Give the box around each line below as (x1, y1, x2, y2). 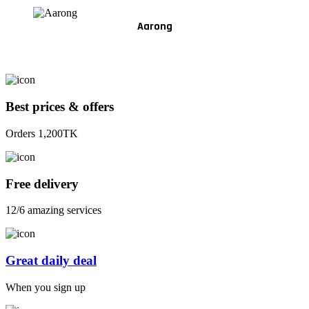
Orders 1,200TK (6, 127, 78, 139)
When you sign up (6, 281, 86, 293)
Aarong (137, 19, 172, 34)
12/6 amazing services (6, 204, 101, 217)
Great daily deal (6, 253, 97, 268)
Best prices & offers (6, 99, 114, 114)
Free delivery (6, 176, 79, 191)
